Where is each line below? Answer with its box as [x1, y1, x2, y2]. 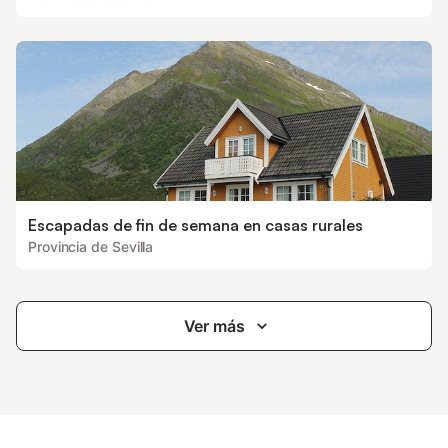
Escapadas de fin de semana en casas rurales [28, 215, 363, 235]
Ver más [183, 316, 245, 336]
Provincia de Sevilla [28, 238, 154, 255]
